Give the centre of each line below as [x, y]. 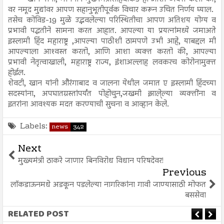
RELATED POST [38, 214]
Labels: [34, 126]
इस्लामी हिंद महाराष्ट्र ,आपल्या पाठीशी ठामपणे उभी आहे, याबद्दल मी [112, 41]
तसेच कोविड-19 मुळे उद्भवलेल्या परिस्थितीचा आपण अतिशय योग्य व [112, 20]
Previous [184, 173]
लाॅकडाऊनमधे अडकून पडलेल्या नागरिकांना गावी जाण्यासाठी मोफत [108, 185]
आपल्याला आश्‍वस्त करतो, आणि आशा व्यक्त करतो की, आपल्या [112, 52]
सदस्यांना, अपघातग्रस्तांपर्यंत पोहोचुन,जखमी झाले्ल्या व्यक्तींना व [112, 94]
